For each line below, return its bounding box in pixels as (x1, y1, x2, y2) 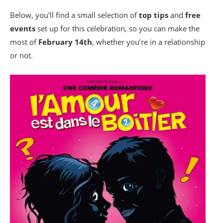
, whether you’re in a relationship (92, 37, 205, 47)
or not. (10, 50, 33, 60)
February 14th (38, 37, 92, 47)
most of (10, 37, 38, 47)
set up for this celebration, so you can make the (35, 23, 200, 33)
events (10, 23, 35, 33)
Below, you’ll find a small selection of (10, 10, 139, 20)
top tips (139, 10, 168, 20)
